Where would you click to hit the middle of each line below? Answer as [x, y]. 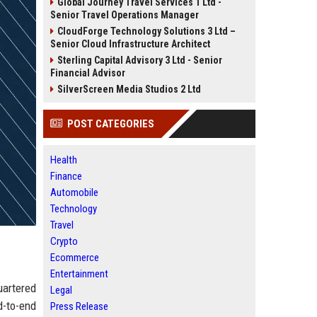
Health [64, 160]
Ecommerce [75, 258]
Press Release [79, 306]
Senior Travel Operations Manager [125, 15]
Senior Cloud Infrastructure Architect [130, 44]
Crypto [64, 241]
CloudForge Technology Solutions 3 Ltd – [146, 31]
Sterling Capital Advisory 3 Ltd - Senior [140, 60]
